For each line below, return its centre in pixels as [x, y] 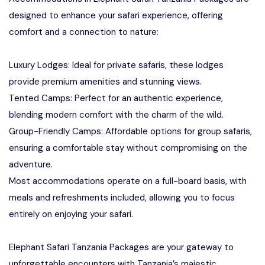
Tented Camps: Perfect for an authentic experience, [116, 98]
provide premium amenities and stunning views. [105, 82]
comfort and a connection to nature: [84, 32]
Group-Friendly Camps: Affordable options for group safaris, [130, 131]
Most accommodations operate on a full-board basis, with [128, 181]
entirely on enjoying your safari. [71, 214]
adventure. [31, 164]
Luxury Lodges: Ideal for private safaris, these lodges [116, 65]
